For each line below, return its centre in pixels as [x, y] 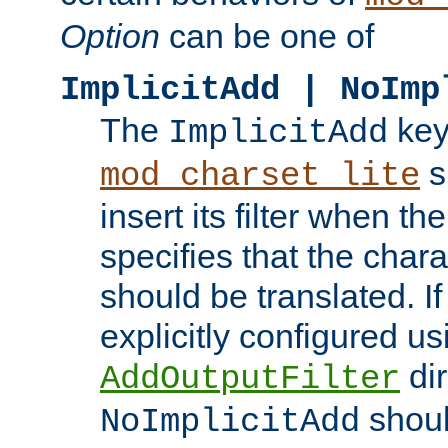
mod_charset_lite [260, 176]
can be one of [267, 36]
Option [110, 36]
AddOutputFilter [250, 379]
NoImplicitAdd [230, 422]
